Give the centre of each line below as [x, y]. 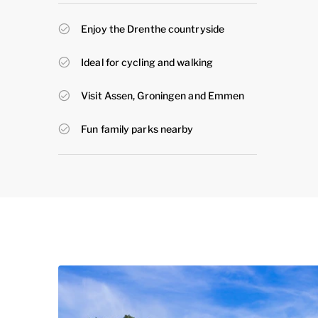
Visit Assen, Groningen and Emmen [163, 95]
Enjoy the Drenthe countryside [153, 29]
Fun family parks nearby [137, 129]
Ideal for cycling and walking [147, 62]
